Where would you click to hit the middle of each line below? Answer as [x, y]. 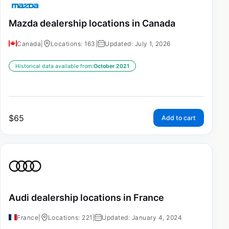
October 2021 [111, 66]
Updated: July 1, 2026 [138, 43]
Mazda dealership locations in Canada [92, 24]
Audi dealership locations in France [86, 197]
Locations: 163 [73, 43]
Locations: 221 [70, 218]
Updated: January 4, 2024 [142, 218]
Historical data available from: [54, 66]
